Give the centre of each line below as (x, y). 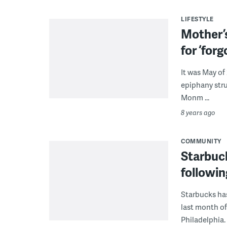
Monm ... (195, 98)
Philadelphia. (203, 220)
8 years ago (198, 113)
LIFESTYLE (197, 19)
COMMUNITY (201, 141)
